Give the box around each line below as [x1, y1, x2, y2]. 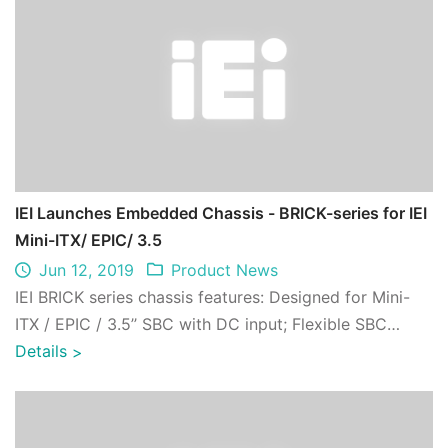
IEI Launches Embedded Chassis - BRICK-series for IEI [15, 202, 427, 223]
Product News [171, 259, 279, 280]
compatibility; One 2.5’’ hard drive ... [275, 340, 287, 361]
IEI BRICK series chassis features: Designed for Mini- [15, 286, 410, 307]
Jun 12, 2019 [39, 259, 135, 280]
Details [15, 341, 72, 362]
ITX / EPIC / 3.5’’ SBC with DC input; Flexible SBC [15, 313, 387, 334]
